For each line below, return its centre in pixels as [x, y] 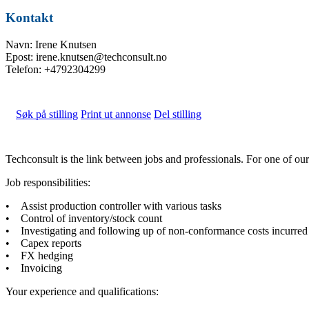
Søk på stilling [47, 114]
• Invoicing [34, 268]
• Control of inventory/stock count [84, 218]
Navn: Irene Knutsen [51, 44]
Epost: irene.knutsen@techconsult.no [86, 57]
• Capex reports [43, 243]
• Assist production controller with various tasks [113, 206]
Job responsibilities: [48, 182]
